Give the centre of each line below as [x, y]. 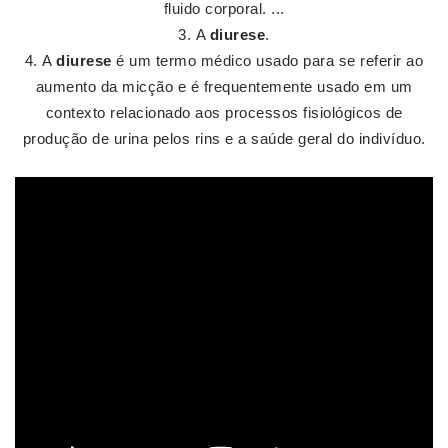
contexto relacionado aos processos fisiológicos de [224, 112]
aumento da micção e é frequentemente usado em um [224, 86]
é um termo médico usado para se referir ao [267, 60]
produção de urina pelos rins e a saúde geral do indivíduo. [224, 138]
